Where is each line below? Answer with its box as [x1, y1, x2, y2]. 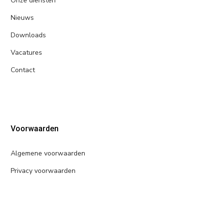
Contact [11, 65, 35, 75]
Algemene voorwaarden [11, 148, 86, 158]
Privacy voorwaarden [11, 166, 76, 175]
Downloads [11, 30, 46, 40]
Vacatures [11, 47, 43, 57]
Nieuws [11, 13, 34, 22]
